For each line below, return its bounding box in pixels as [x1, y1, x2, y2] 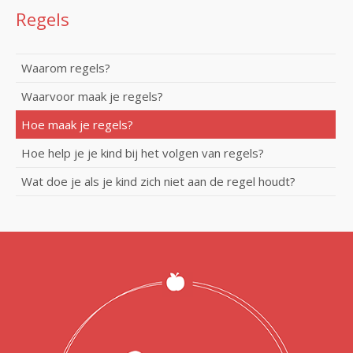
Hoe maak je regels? [21, 116, 133, 132]
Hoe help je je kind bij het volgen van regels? [21, 144, 264, 161]
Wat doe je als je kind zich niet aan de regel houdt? [21, 173, 295, 189]
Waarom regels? [21, 59, 110, 76]
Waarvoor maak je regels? [21, 87, 163, 104]
